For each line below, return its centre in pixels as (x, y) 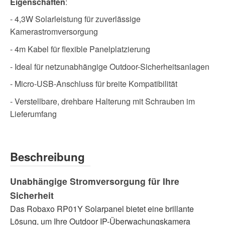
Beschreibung (47, 156)
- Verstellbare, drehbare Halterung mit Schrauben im (102, 101)
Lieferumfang (33, 114)
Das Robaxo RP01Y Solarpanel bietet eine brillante (102, 208)
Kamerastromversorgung (54, 32)
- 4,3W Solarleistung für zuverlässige (75, 19)
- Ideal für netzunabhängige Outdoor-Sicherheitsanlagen (110, 66)
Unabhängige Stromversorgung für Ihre (95, 181)
